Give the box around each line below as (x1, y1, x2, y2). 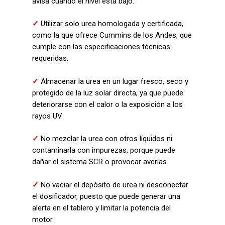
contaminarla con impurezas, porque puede (32, 146, 175, 155)
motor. (32, 214, 54, 224)
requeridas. (32, 54, 68, 63)
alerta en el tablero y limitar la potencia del (32, 203, 171, 212)
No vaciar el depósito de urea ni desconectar (41, 180, 188, 189)
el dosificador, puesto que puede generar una (32, 191, 180, 201)
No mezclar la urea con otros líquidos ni (41, 134, 172, 143)
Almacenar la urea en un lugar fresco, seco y (41, 76, 188, 86)
